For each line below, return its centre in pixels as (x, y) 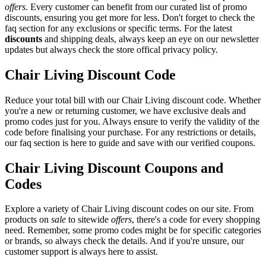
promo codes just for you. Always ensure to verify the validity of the (132, 121)
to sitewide (88, 220)
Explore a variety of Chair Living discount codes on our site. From (129, 209)
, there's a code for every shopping (196, 220)
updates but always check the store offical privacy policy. (111, 49)
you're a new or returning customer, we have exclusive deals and (125, 110)
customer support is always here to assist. (81, 252)
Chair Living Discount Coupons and (114, 168)
